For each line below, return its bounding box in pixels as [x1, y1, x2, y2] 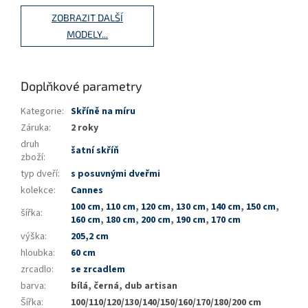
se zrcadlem [71, 262, 125, 276]
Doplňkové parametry [21, 78, 142, 93]
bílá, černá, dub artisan [71, 278, 177, 293]
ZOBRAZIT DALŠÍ [52, 11, 123, 23]
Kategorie [21, 104, 62, 118]
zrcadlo [21, 262, 52, 276]
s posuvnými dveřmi [71, 166, 160, 181]
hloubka [21, 245, 53, 260]
